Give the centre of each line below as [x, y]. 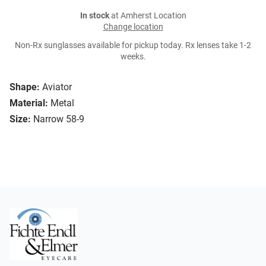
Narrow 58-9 [59, 119]
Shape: [25, 87]
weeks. [133, 57]
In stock [94, 16]
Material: [29, 103]
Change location [133, 27]
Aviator [57, 87]
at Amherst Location [148, 16]
